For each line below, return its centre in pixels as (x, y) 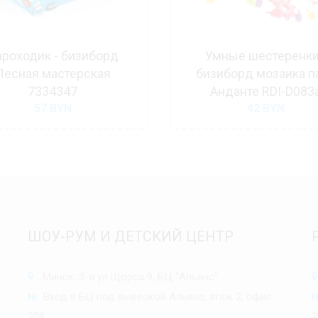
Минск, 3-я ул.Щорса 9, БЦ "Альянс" (126, 276)
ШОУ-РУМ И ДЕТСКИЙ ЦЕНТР (131, 236)
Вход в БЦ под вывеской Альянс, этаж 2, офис (155, 296)
